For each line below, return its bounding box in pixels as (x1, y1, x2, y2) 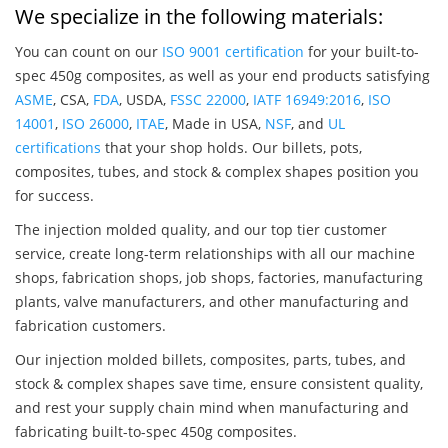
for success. (15, 186, 94, 206)
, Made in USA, (165, 114, 265, 134)
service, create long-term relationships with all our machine (15, 244, 415, 264)
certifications (15, 138, 101, 158)
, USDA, (119, 90, 170, 110)
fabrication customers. (15, 316, 166, 336)
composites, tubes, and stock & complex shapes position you (15, 162, 419, 182)
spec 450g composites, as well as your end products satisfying (15, 66, 430, 86)
